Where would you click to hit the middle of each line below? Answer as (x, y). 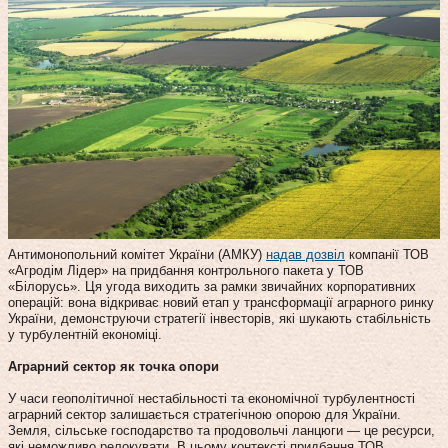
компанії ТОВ (387, 254)
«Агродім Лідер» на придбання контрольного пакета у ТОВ (186, 270)
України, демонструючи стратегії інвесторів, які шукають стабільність (219, 318)
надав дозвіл (305, 254)
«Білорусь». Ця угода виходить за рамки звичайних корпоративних (212, 286)
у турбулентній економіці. (85, 334)
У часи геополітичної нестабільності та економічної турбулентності (211, 398)
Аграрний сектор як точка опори (113, 366)
